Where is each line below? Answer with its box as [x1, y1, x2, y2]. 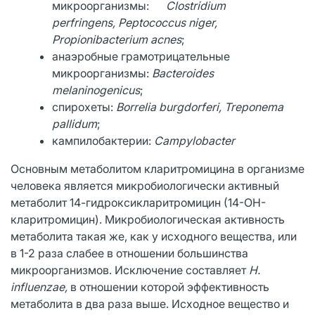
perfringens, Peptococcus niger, [52, 15, 218, 30]
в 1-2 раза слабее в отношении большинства [11, 245, 248, 260]
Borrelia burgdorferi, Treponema [116, 99, 284, 114]
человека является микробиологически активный [11, 178, 279, 193]
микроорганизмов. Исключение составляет [11, 262, 249, 277]
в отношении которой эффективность [70, 279, 269, 294]
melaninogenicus [52, 82, 141, 97]
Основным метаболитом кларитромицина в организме [11, 161, 304, 176]
